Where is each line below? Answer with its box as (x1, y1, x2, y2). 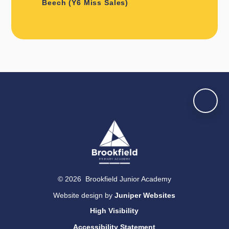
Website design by (53, 191, 115, 200)
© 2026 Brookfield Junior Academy (57, 175, 171, 184)
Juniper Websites (114, 191, 176, 200)
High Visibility (90, 207, 139, 215)
